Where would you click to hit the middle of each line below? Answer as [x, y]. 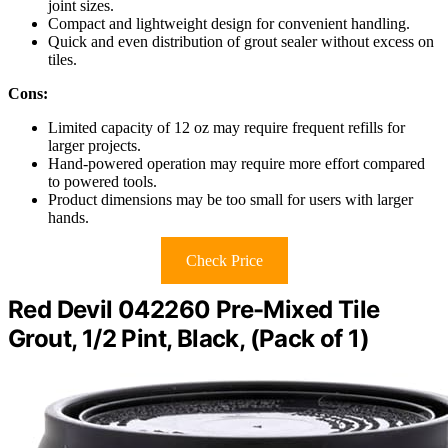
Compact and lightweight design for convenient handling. [229, 24]
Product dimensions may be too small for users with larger [230, 200]
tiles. [62, 60]
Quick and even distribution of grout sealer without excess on [241, 42]
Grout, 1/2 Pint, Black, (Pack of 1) [188, 339]
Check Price [224, 261]
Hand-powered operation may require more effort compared [236, 164]
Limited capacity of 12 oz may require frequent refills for [226, 128]
